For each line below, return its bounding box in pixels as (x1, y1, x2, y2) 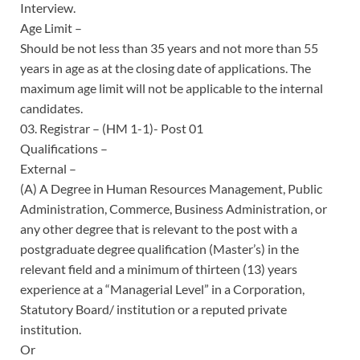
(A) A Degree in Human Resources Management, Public (20, 180, 322, 196)
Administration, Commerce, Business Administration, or (20, 200, 327, 216)
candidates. (20, 100, 83, 116)
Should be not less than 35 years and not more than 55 (20, 39, 318, 55)
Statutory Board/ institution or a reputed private (20, 301, 287, 317)
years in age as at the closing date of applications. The (20, 59, 311, 76)
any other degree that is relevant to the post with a (20, 220, 297, 236)
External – (20, 160, 76, 176)
